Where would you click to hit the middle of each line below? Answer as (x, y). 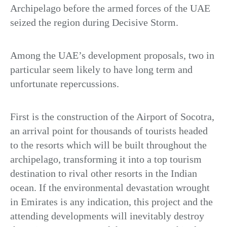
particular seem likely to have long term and (101, 69)
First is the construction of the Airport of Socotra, (112, 116)
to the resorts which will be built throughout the (108, 145)
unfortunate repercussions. (65, 83)
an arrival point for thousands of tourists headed (109, 130)
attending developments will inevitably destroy (107, 216)
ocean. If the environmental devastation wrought (110, 187)
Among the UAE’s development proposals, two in (112, 55)
